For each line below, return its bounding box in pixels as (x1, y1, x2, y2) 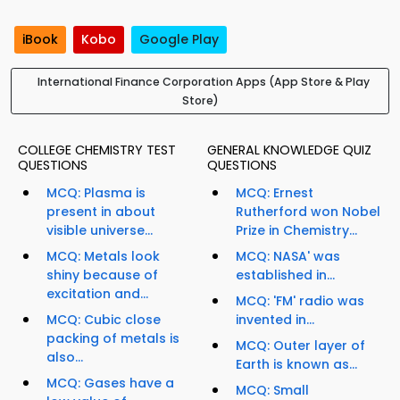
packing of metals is (46, 329, 179, 348)
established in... (236, 266, 335, 285)
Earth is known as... (236, 355, 357, 374)
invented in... (236, 311, 314, 329)
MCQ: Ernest (236, 184, 313, 203)
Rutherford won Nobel (236, 203, 380, 221)
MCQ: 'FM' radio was (236, 292, 364, 311)
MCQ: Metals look (46, 247, 160, 266)
